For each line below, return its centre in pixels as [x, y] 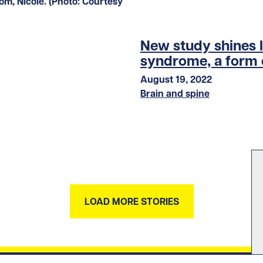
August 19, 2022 [176, 80]
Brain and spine [175, 94]
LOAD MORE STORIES [131, 202]
